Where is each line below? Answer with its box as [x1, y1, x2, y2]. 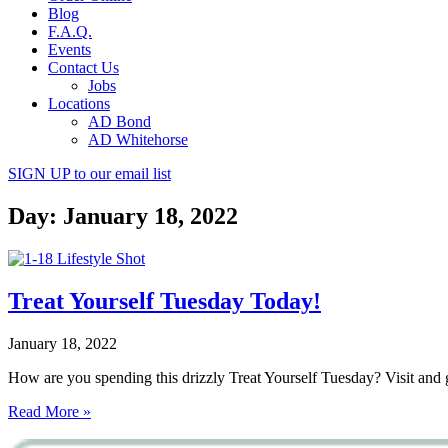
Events [48, 41, 91, 58]
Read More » [8, 402, 91, 420]
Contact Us [48, 59, 119, 76]
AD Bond [88, 113, 151, 130]
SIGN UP [8, 165, 74, 182]
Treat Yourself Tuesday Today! [8, 287, 321, 314]
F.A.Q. [48, 23, 92, 40]
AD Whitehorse [88, 131, 188, 148]
